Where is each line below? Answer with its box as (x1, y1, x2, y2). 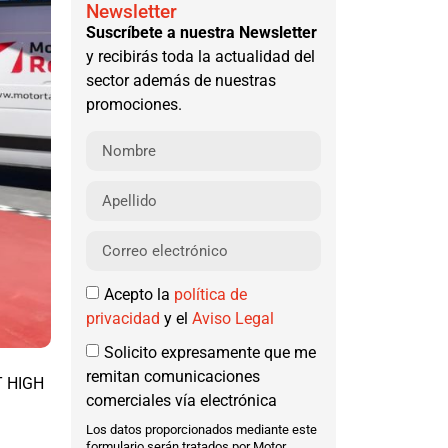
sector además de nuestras (86, 71, 276, 91)
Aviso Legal (192, 309, 274, 329)
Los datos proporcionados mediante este (86, 422, 317, 438)
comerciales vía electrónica (86, 391, 277, 411)
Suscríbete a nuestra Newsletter (86, 23, 317, 43)
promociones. (86, 95, 182, 115)
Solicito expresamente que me (104, 343, 316, 363)
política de (174, 285, 247, 305)
